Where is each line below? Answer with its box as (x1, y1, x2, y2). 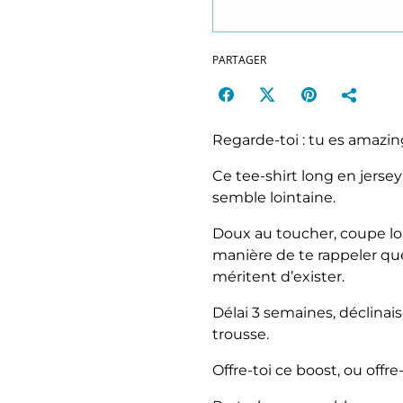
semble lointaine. (212, 189, 336, 206)
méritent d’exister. (212, 268, 345, 285)
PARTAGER (212, 52, 266, 67)
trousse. (212, 326, 269, 343)
